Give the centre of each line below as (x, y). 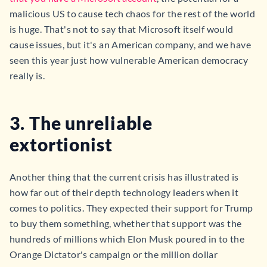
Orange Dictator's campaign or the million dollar (114, 254)
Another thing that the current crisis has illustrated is (124, 177)
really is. (27, 75)
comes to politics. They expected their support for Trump (131, 208)
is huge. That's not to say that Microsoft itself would (122, 29)
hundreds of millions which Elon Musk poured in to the (127, 239)
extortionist (61, 144)
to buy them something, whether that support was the (126, 223)
